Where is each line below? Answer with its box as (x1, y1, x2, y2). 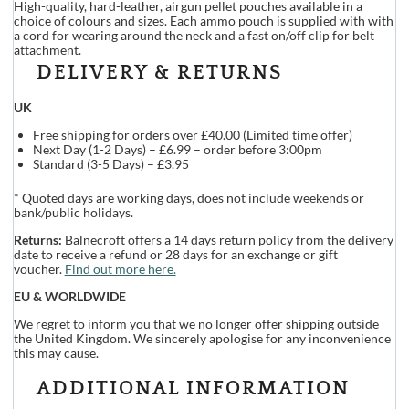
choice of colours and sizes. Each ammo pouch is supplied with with (13, 12, 393, 28)
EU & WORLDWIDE (13, 288, 126, 304)
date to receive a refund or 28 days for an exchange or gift (13, 246, 338, 262)
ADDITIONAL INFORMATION (36, 376, 350, 400)
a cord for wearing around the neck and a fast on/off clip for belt (13, 26, 374, 43)
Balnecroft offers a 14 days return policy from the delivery (61, 231, 393, 247)
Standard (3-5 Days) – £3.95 (32, 155, 189, 172)
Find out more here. (64, 260, 176, 277)
